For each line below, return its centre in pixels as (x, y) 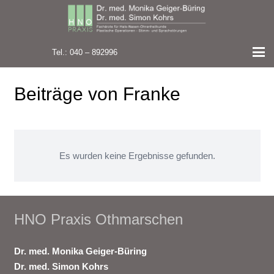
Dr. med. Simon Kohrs (61, 266)
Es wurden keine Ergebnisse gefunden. (137, 156)
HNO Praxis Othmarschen (98, 219)
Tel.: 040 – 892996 (84, 52)
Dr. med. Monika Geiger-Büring (80, 251)
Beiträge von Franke (97, 94)
